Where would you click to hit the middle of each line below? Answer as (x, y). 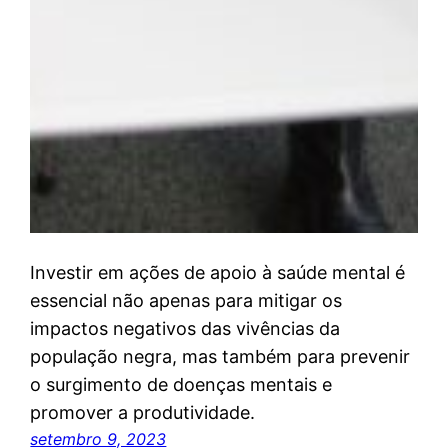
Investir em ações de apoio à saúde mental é (218, 272)
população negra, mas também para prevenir (220, 356)
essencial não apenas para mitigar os (186, 300)
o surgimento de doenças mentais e (181, 384)
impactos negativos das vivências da (185, 328)
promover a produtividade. (143, 412)
